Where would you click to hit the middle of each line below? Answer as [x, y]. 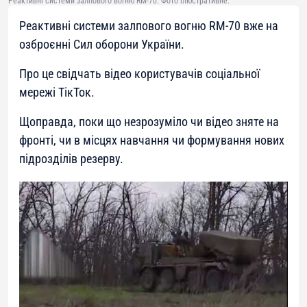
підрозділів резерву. [71, 159]
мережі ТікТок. [57, 93]
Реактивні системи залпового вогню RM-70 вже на [149, 26]
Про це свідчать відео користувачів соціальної [139, 74]
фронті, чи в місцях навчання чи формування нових [152, 140]
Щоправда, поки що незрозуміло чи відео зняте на [149, 122]
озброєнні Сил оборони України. [102, 45]
